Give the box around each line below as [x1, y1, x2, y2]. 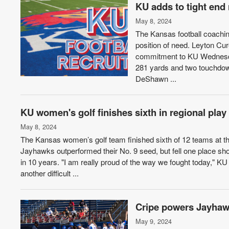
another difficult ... [20, 168, 79, 178]
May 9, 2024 [135, 216, 172, 226]
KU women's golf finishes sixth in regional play [20, 105, 227, 119]
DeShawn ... [135, 73, 177, 84]
